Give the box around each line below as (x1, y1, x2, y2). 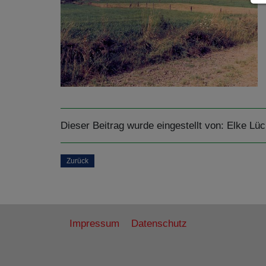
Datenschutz (131, 218, 187, 229)
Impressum (69, 218, 119, 229)
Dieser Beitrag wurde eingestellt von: (61, 120, 227, 131)
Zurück (66, 157, 88, 165)
